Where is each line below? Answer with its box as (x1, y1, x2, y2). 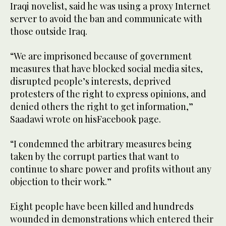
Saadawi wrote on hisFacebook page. (10, 113, 161, 126)
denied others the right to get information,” (10, 100, 193, 113)
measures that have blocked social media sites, (10, 63, 203, 75)
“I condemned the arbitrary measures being (10, 138, 192, 150)
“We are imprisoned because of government (10, 50, 192, 63)
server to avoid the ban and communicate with (10, 13, 202, 25)
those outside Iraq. (10, 25, 87, 38)
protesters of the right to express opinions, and (10, 88, 206, 100)
